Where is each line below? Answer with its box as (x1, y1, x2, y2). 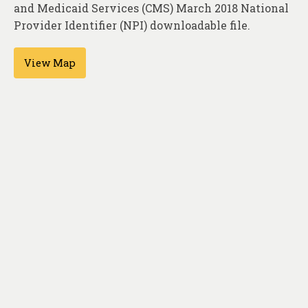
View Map (24, 56, 76, 70)
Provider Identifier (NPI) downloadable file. (14, 18, 250, 33)
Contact (31, 27, 74, 43)
